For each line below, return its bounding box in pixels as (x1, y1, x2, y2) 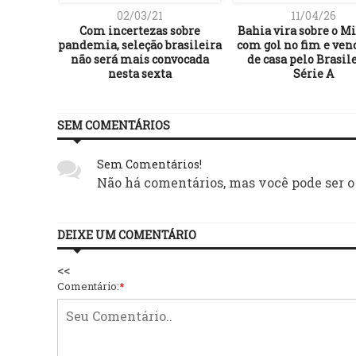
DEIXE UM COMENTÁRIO (57, 226, 196, 242)
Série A (293, 65, 334, 81)
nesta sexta (107, 65, 172, 81)
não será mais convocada (70, 51, 209, 67)
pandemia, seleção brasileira (57, 37, 222, 52)
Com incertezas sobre (79, 22, 200, 38)
